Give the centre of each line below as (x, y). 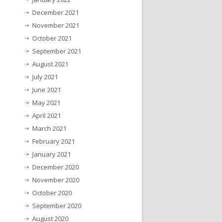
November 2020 (56, 180)
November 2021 (56, 25)
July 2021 (45, 77)
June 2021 (47, 89)
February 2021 (54, 141)
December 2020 (55, 167)
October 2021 (52, 38)
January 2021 (52, 154)
